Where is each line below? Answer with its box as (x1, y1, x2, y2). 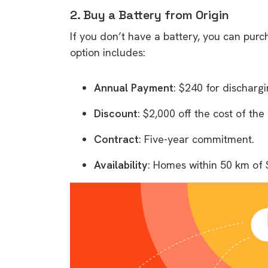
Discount (94, 106, 138, 120)
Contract (94, 132, 139, 146)
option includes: (70, 45, 145, 59)
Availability (94, 157, 148, 172)
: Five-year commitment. (139, 132, 254, 146)
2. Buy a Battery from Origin (70, 7, 229, 23)
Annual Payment (94, 80, 173, 95)
